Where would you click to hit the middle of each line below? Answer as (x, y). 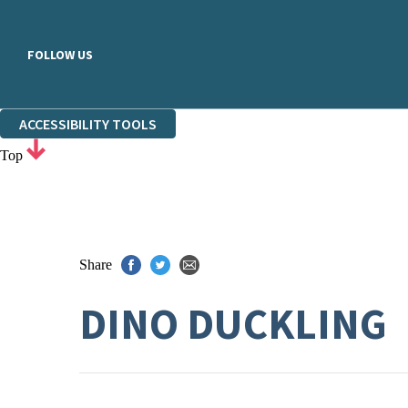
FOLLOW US (60, 54)
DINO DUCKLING (233, 324)
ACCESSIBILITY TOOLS (88, 124)
